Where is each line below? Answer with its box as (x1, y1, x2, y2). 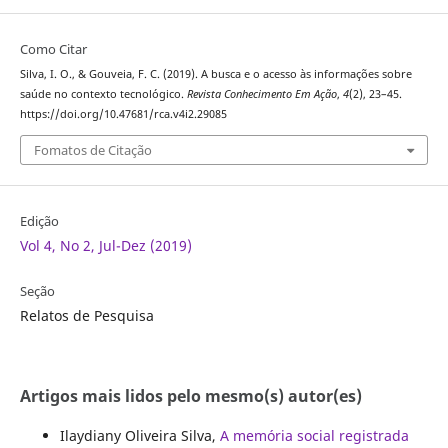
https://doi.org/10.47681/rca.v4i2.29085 (19, 107, 227, 122)
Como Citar (19, 40, 87, 59)
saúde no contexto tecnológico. (19, 87, 187, 102)
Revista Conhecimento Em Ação (186, 87, 337, 102)
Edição (19, 211, 59, 230)
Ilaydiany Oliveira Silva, (59, 425, 220, 445)
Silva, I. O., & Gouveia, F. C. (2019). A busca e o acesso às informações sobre (19, 67, 412, 82)
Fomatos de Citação (33, 140, 152, 159)
